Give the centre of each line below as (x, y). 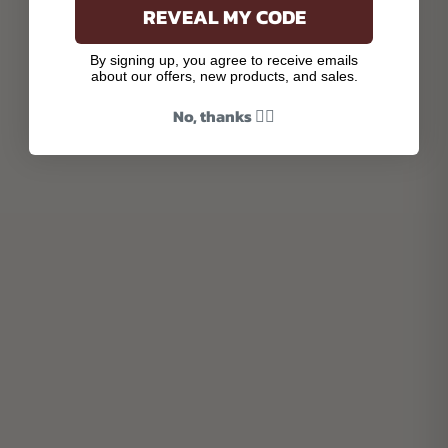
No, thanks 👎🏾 (224, 115)
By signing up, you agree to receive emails (224, 59)
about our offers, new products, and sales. (224, 75)
